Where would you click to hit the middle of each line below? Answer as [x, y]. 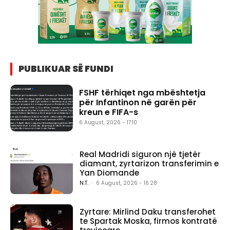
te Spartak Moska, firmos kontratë [149, 221]
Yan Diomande [110, 173]
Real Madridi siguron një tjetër [140, 155]
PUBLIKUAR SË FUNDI [66, 69]
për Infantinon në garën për [138, 102]
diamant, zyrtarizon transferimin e [149, 164]
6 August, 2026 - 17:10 [108, 122]
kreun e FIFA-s [109, 112]
